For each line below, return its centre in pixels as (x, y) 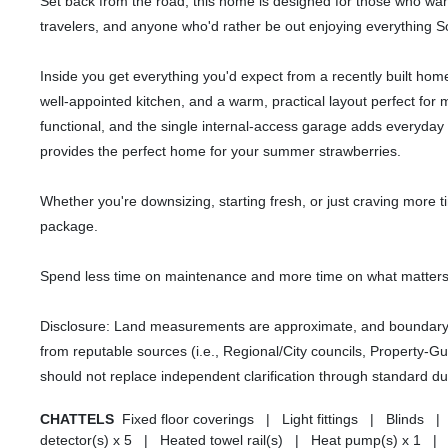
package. (69, 226)
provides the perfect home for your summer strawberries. (220, 151)
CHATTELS (81, 419)
